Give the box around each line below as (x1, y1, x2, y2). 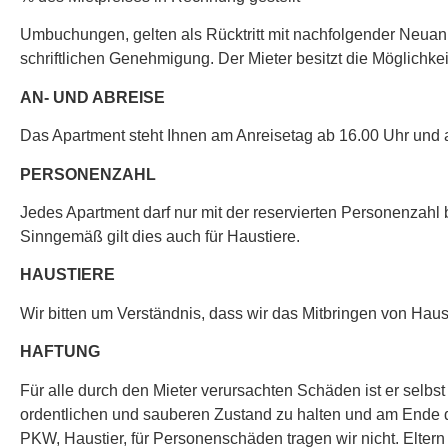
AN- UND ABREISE (20, 88, 165, 106)
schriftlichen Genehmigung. (20, 50, 218, 68)
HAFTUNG (20, 343, 100, 361)
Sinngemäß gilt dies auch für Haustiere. (20, 228, 300, 245)
